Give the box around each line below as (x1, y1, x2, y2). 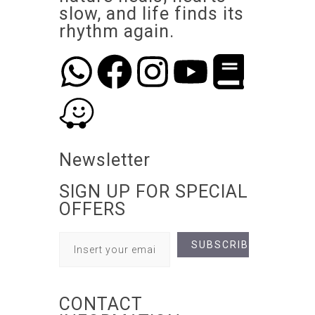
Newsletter (59, 150, 150, 170)
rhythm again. (59, 21, 174, 41)
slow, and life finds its (59, 4, 244, 24)
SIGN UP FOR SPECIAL (59, 181, 248, 202)
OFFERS (59, 199, 126, 219)
